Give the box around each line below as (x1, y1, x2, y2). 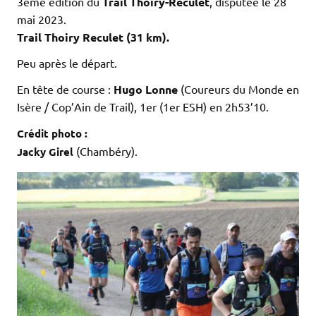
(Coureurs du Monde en (178, 81, 299, 96)
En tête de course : (17, 81, 114, 96)
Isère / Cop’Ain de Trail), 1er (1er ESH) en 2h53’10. (17, 99, 269, 114)
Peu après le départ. (17, 55, 117, 70)
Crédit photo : (17, 126, 87, 140)
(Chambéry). (76, 143, 138, 158)
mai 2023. (17, 11, 66, 26)
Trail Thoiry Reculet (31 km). (17, 29, 169, 44)
